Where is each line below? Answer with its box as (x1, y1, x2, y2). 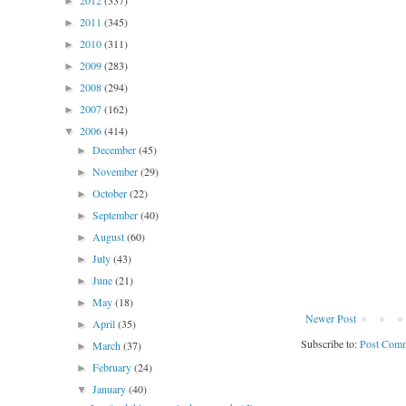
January (92, 382, 130, 396)
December (92, 142, 140, 157)
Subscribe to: (301, 336, 360, 352)
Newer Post (305, 311, 356, 326)
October (92, 186, 130, 200)
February (92, 360, 135, 374)
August (92, 229, 128, 244)
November (92, 164, 141, 179)
